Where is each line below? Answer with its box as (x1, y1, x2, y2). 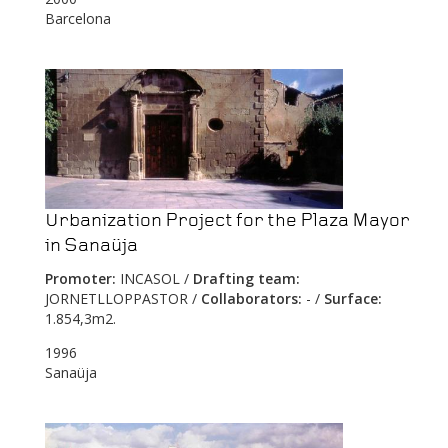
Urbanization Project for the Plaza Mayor (45, 210, 410, 233)
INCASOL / (116, 269, 193, 289)
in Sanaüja (45, 235, 138, 258)
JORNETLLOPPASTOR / (45, 289, 201, 309)
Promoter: (45, 269, 116, 289)
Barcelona (45, 9, 111, 29)
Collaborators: (201, 289, 302, 309)
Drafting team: (193, 269, 300, 289)
